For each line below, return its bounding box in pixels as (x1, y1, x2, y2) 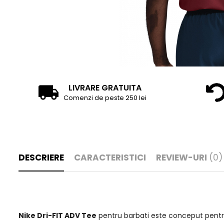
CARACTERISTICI (74, 151, 146, 164)
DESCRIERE (18, 151, 64, 164)
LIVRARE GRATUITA (68, 82, 141, 94)
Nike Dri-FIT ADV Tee (18, 210, 96, 221)
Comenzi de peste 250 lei (63, 93, 146, 103)
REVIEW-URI (156, 151, 209, 164)
